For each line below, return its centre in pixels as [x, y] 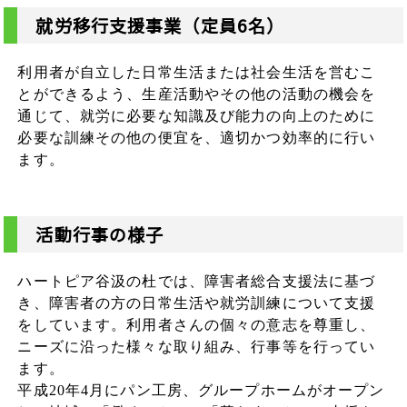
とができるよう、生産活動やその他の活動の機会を [197, 94]
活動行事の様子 [100, 234]
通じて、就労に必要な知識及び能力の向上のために [197, 116]
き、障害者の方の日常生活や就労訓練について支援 [197, 303]
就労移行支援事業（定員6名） [160, 25]
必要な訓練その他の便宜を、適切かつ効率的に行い [197, 138]
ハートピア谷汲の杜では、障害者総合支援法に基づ [197, 281]
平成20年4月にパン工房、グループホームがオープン [201, 390]
